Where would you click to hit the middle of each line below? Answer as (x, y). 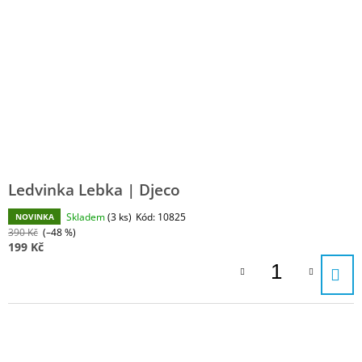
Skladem (87, 217)
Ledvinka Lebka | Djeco (94, 190)
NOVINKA (34, 217)
